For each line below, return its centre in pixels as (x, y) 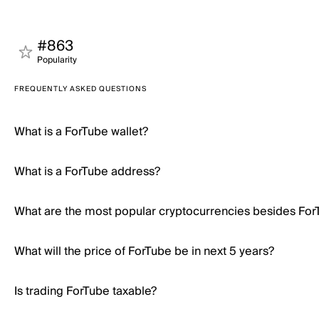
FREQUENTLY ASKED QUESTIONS (80, 89)
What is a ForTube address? (87, 172)
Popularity (57, 60)
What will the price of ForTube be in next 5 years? (144, 251)
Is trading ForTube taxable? (85, 291)
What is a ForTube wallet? (81, 132)
